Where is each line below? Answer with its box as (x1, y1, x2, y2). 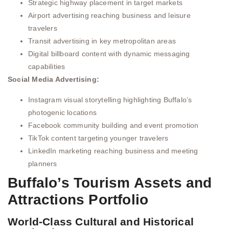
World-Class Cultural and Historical (8, 215, 194, 227)
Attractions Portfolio (8, 191, 149, 208)
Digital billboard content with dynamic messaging (28, 50, 190, 58)
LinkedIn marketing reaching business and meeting (28, 146, 198, 155)
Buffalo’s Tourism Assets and (8, 174, 212, 191)
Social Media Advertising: (8, 75, 99, 84)
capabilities (28, 62, 65, 71)
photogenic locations (28, 108, 97, 117)
